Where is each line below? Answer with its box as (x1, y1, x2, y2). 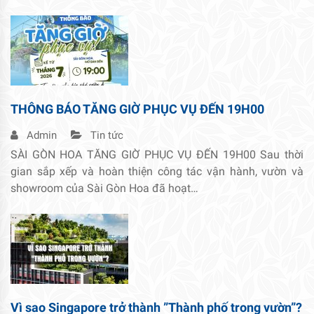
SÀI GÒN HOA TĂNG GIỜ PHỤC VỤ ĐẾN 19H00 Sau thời (11, 147, 303, 161)
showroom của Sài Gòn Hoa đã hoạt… (11, 181, 198, 195)
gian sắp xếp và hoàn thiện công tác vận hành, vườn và (11, 164, 303, 178)
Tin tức (88, 128, 123, 142)
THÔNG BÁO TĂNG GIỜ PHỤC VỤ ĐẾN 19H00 (11, 101, 264, 116)
